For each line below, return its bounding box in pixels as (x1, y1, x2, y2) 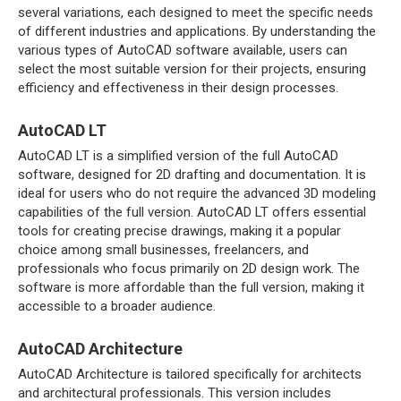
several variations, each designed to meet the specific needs (18, 4, 373, 21)
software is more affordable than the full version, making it (18, 279, 364, 295)
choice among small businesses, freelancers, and (18, 242, 309, 258)
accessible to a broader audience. (18, 298, 216, 314)
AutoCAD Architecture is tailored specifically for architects (18, 366, 362, 382)
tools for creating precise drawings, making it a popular (18, 223, 341, 239)
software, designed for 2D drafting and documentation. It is (18, 166, 366, 183)
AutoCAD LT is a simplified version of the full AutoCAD (18, 148, 338, 164)
